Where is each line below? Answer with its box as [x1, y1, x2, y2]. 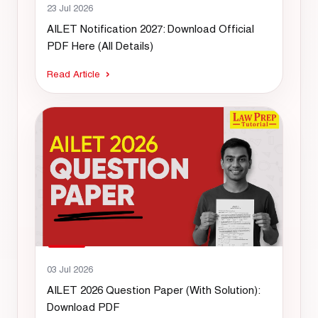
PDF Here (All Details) [47, 40, 153, 53]
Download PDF [47, 300, 120, 313]
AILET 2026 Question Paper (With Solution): [47, 283, 260, 296]
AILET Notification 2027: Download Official [47, 23, 254, 35]
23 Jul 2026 [47, 3, 93, 14]
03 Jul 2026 [47, 263, 93, 275]
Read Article [47, 68, 100, 80]
